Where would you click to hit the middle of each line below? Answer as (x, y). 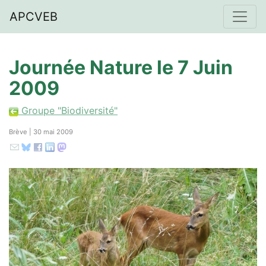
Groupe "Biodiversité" (68, 110)
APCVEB (34, 17)
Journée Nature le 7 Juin (121, 67)
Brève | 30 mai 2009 (41, 132)
